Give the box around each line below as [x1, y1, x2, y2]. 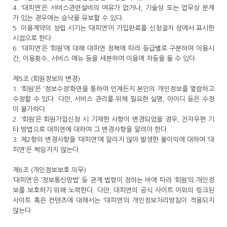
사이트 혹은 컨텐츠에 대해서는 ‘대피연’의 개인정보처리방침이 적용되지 [13, 197, 214, 204]
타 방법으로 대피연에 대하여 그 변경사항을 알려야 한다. [13, 126, 171, 133]
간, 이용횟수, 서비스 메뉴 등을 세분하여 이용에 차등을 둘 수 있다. [13, 55, 199, 62]
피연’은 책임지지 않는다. [13, 146, 83, 153]
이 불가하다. [13, 106, 49, 112]
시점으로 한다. [13, 35, 55, 42]
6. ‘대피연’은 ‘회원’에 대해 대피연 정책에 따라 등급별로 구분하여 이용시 [13, 45, 214, 52]
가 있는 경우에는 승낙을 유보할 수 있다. [13, 15, 126, 21]
